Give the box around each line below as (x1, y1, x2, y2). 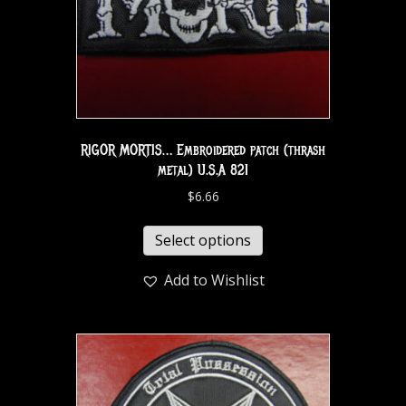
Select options (155, 229, 251, 250)
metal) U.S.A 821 (158, 160, 248, 179)
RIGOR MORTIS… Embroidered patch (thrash (81, 140, 325, 159)
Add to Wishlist (164, 269, 265, 290)
